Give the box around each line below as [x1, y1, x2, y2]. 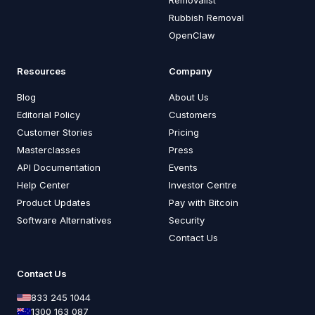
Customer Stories [17, 126, 93, 138]
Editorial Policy [17, 108, 80, 120]
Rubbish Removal [169, 11, 244, 23]
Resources [17, 65, 66, 77]
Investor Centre [169, 179, 237, 191]
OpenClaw [169, 29, 215, 41]
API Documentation [17, 161, 101, 173]
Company [169, 65, 212, 77]
